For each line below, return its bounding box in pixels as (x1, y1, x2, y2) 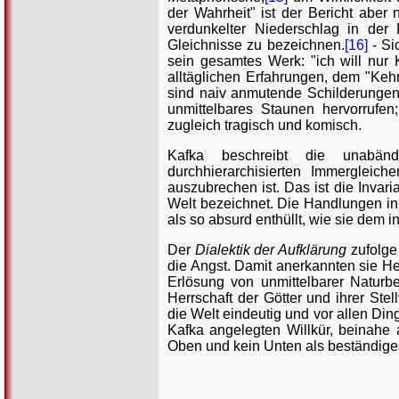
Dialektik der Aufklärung (194, 241, 347, 257)
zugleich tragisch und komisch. (167, 117, 362, 133)
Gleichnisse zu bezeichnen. (167, 37, 345, 53)
